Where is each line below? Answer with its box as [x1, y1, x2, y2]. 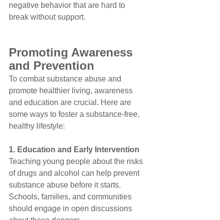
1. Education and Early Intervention [9, 145, 139, 154]
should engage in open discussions [9, 204, 134, 213]
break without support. [9, 12, 85, 21]
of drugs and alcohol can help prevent [9, 168, 141, 177]
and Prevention [9, 58, 94, 72]
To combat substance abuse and [9, 74, 123, 83]
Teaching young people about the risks [9, 157, 145, 165]
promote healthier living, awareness [9, 86, 135, 95]
